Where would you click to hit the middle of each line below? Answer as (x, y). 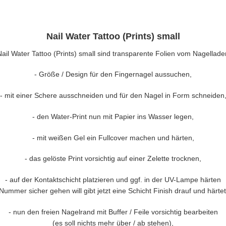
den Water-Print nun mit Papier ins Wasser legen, (115, 117)
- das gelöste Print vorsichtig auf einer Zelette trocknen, (113, 158)
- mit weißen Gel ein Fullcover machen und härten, (113, 138)
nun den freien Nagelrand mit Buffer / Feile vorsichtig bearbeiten (115, 212)
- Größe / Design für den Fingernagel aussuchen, (113, 74)
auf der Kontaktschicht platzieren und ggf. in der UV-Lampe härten (115, 180)
